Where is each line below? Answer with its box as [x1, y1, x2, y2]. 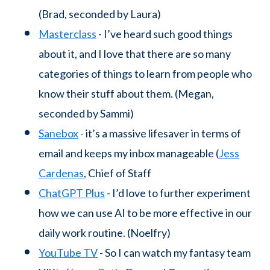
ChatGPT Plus [39, 186, 105, 200]
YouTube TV [39, 246, 98, 260]
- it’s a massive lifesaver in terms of [78, 127, 241, 140]
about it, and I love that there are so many [39, 47, 231, 61]
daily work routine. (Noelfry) [39, 226, 171, 240]
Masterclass [39, 27, 96, 41]
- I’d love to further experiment [105, 186, 251, 200]
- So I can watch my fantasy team [98, 246, 251, 260]
